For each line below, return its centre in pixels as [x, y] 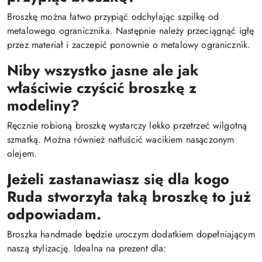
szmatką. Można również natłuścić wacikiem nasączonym [121, 139]
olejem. [22, 154]
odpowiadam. [54, 214]
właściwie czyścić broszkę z [102, 88]
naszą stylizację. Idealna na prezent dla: [87, 248]
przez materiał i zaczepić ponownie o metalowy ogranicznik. [129, 45]
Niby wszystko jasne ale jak [103, 70]
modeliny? [43, 105]
